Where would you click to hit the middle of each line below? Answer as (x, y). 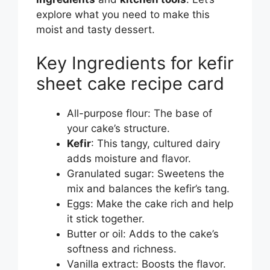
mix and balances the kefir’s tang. (148, 188)
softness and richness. (122, 249)
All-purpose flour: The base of (140, 113)
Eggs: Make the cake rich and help (150, 203)
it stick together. (106, 218)
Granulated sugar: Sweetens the (146, 173)
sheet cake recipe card (130, 83)
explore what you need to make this (123, 15)
